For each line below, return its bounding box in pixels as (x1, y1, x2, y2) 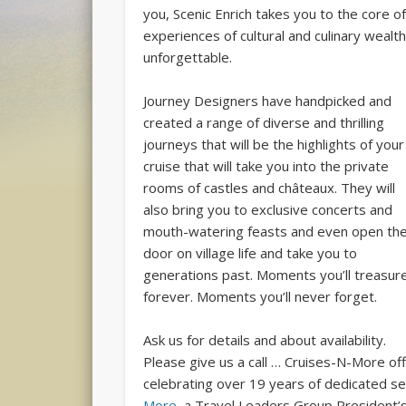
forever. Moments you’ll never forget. (143, 287, 378, 306)
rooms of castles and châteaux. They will (143, 179, 396, 198)
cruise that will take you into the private (143, 157, 390, 176)
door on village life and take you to (143, 244, 358, 263)
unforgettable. (143, 48, 233, 67)
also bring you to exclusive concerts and (143, 200, 393, 219)
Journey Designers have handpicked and (143, 92, 392, 111)
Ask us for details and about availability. (143, 331, 387, 350)
